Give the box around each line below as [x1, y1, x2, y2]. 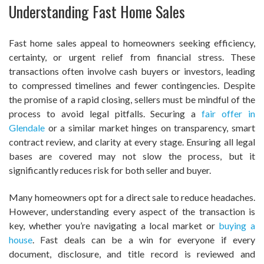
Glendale [9, 121, 45, 133]
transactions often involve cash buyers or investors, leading [9, 65, 255, 77]
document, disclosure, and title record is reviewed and [9, 247, 255, 259]
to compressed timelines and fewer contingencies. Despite [9, 79, 255, 91]
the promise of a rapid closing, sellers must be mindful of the [9, 93, 255, 105]
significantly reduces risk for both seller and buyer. [9, 164, 211, 176]
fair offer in [202, 107, 256, 119]
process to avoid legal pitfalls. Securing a [9, 107, 202, 119]
